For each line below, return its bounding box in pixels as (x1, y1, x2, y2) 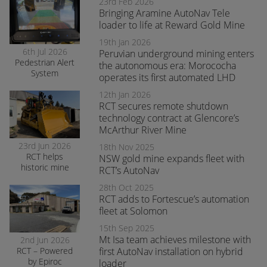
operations (24, 110, 65, 122)
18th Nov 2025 (99, 141, 154, 153)
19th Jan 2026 (99, 36, 151, 48)
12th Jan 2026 (99, 89, 151, 100)
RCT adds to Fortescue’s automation (99, 193, 249, 206)
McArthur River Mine (99, 123, 187, 136)
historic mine (20, 162, 69, 173)
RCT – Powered (17, 245, 73, 256)
